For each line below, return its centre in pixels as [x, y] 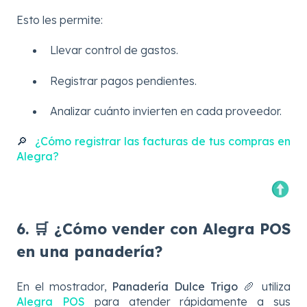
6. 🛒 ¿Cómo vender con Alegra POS [153, 229]
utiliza [276, 286]
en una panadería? [89, 252]
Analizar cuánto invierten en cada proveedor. [166, 111]
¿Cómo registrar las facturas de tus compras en [163, 142]
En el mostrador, [64, 286]
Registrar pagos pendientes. [123, 81]
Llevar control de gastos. [114, 50]
